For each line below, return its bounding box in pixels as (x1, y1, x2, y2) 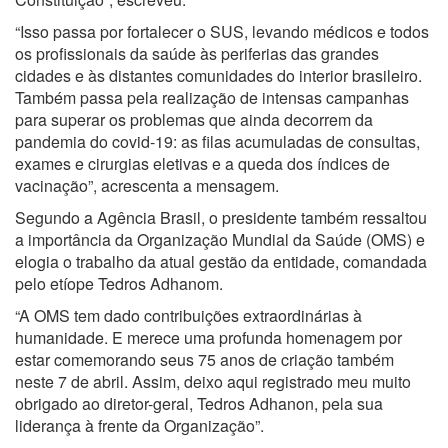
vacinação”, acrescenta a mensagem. (15, 174, 279, 197)
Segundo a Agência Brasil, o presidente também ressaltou (15, 206, 427, 229)
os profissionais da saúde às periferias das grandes (15, 42, 379, 65)
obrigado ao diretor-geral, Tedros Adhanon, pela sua (15, 392, 383, 415)
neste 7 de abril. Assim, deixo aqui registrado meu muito (15, 370, 411, 393)
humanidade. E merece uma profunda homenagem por (15, 326, 402, 349)
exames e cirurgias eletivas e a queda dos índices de (15, 152, 390, 175)
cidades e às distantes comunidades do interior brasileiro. (15, 64, 422, 87)
